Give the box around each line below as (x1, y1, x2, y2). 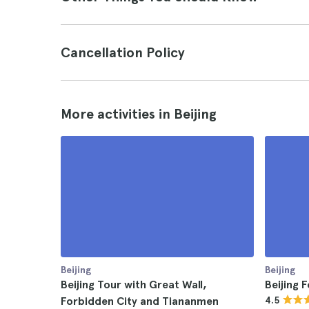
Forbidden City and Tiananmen (61, 295, 219, 308)
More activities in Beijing (61, 106, 217, 122)
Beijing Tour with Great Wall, (61, 278, 207, 291)
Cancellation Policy (61, 44, 185, 61)
